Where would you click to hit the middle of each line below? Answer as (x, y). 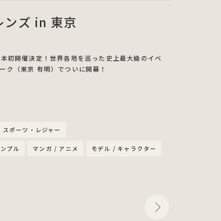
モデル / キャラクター (124, 148)
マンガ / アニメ (56, 148)
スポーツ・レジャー (32, 130)
